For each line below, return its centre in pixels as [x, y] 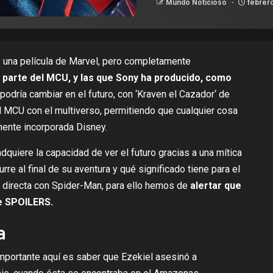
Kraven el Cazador [175, 94]
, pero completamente [144, 61]
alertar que [215, 186]
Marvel [83, 61]
